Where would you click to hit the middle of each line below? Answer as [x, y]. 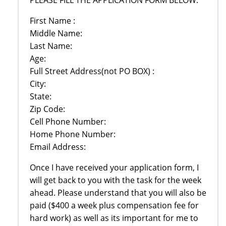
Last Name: [51, 46]
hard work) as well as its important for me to [114, 218]
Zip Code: [47, 109]
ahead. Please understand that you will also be [118, 192]
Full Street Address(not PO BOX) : [92, 71]
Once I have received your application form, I [114, 167]
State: [41, 96]
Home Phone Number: [73, 134]
